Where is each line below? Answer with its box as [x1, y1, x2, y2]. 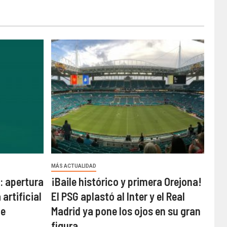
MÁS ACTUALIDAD [51, 163, 96, 169]
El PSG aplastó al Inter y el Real [51, 189, 185, 203]
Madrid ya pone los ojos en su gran [51, 204, 201, 217]
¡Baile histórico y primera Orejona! [51, 174, 202, 188]
